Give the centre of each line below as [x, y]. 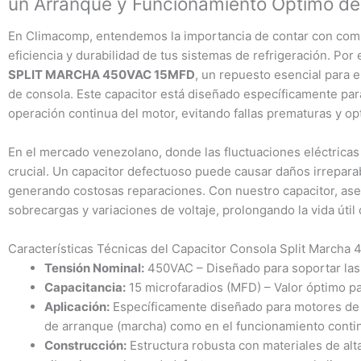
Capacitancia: [85, 287]
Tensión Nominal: [94, 268]
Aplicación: [77, 306]
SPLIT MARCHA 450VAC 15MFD [102, 74]
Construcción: [85, 345]
